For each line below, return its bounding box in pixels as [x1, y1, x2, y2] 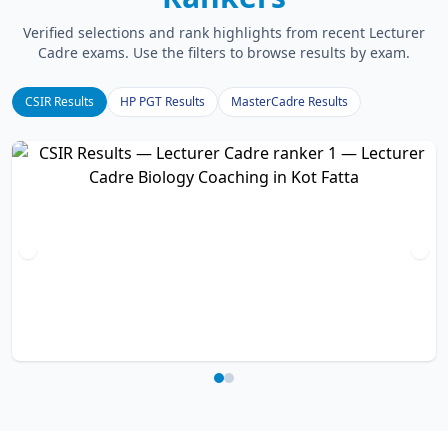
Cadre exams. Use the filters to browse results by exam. [38, 43, 410, 63]
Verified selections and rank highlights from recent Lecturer [23, 23, 425, 43]
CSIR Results [25, 93, 94, 111]
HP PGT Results [120, 93, 205, 111]
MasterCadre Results [231, 93, 348, 111]
